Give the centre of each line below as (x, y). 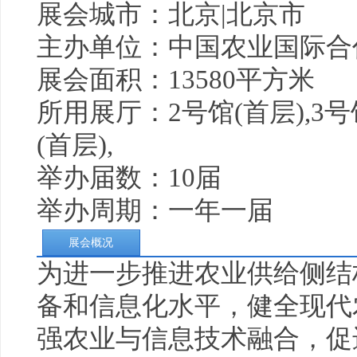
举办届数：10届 (129, 178)
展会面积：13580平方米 (176, 80)
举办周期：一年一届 (155, 210)
